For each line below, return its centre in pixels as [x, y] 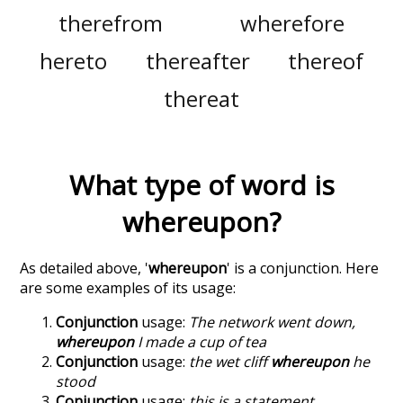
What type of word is [201, 185]
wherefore [292, 23]
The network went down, [273, 322]
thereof [326, 61]
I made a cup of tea [201, 342]
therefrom [111, 23]
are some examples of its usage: [128, 288]
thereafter [197, 61]
